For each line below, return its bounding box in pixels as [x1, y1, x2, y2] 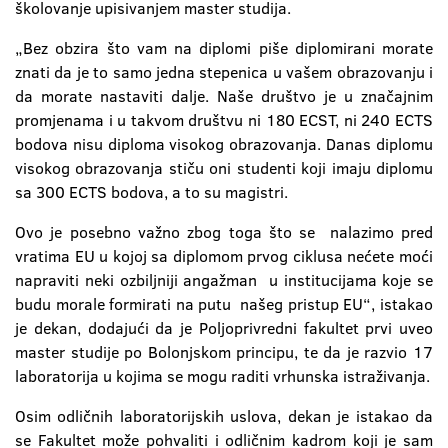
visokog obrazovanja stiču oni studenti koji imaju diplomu [15, 157, 433, 179]
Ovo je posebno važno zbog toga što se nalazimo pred [15, 221, 433, 243]
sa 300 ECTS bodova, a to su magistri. [15, 181, 288, 203]
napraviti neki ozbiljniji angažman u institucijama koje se [15, 269, 433, 291]
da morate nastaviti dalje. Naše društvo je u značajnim [15, 85, 433, 107]
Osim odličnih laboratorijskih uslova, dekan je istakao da [15, 405, 433, 427]
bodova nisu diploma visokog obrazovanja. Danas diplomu [15, 133, 433, 155]
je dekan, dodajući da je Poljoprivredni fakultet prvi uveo [15, 317, 433, 339]
